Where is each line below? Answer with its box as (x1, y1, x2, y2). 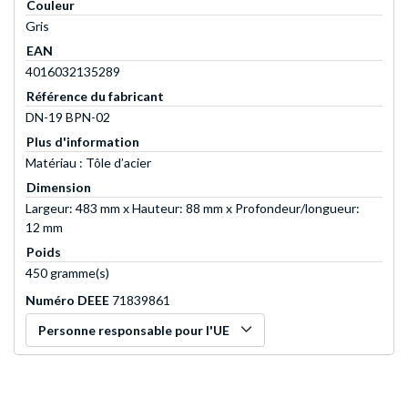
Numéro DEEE (25, 292, 109, 309)
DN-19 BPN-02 (25, 109, 110, 126)
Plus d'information (26, 134, 139, 150)
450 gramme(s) (25, 265, 109, 281)
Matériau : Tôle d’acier (25, 155, 151, 171)
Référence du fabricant (26, 88, 164, 105)
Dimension (26, 179, 91, 196)
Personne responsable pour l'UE (38, 322, 229, 339)
